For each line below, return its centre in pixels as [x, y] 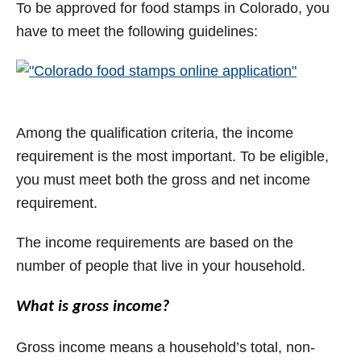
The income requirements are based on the [155, 243]
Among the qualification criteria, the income [155, 133]
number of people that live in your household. [161, 266]
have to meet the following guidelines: [137, 32]
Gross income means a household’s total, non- [166, 348]
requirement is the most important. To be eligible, [172, 157]
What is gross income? [93, 307]
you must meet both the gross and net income [163, 180]
